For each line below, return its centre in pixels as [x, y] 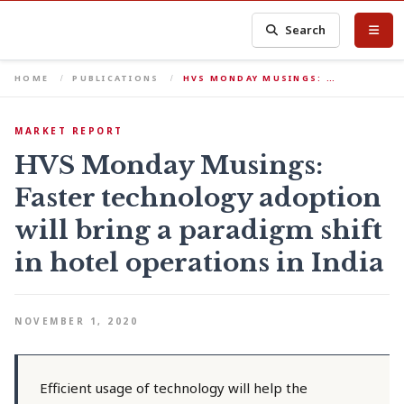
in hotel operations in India [199, 263]
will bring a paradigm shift [198, 230]
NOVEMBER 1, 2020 [76, 321]
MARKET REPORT [69, 131]
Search [306, 30]
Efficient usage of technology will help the [174, 388]
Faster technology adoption [198, 198]
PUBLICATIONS [116, 78]
